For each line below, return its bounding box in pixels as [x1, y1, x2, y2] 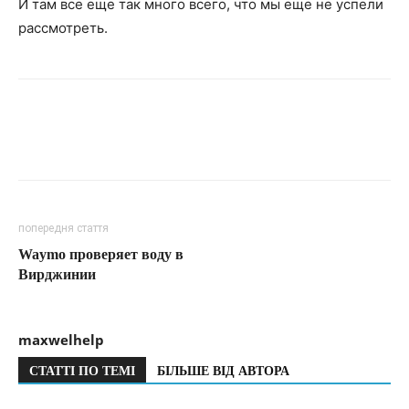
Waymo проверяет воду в [18, 246, 184, 263]
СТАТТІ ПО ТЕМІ [29, 364, 135, 379]
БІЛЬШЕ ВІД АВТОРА [157, 364, 289, 379]
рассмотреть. [18, 19, 108, 37]
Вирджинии [18, 267, 96, 283]
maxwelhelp [18, 330, 104, 350]
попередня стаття [18, 222, 109, 236]
